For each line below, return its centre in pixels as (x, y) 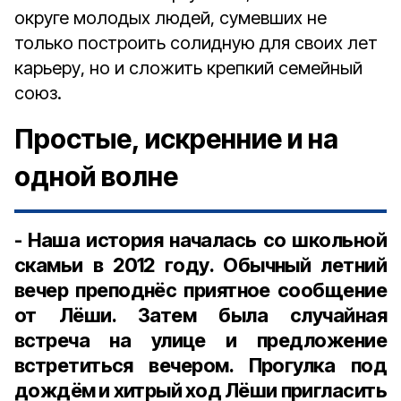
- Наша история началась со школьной (200, 240)
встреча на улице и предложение (200, 340)
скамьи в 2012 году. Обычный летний (200, 265)
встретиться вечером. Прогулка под (200, 365)
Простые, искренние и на (176, 139)
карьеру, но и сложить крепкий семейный (188, 68)
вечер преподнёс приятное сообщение (200, 290)
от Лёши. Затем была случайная (200, 315)
